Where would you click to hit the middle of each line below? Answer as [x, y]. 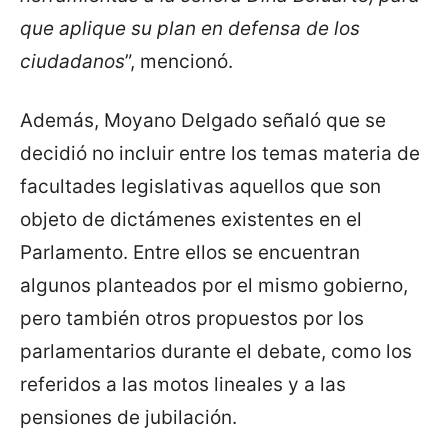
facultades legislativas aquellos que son [200, 187]
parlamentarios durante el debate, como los [216, 352]
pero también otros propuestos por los [192, 319]
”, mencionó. [179, 62]
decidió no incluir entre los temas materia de [220, 154]
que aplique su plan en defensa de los [190, 29]
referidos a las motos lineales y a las [183, 385]
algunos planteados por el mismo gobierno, [214, 286]
